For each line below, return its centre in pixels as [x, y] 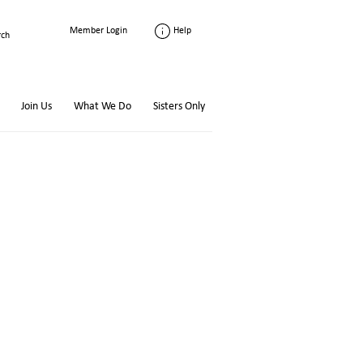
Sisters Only [179, 107]
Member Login [98, 31]
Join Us [36, 107]
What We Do [103, 107]
